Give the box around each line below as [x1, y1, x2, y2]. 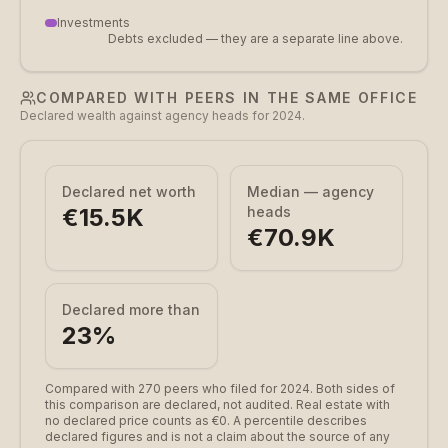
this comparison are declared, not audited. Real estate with [45, 397, 390, 412]
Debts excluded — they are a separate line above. [108, 31, 403, 46]
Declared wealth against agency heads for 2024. [20, 108, 305, 123]
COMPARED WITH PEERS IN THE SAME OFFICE [36, 89, 418, 106]
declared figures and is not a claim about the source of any [45, 429, 390, 444]
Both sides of [316, 381, 395, 396]
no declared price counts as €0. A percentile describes [45, 413, 367, 428]
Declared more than [62, 301, 200, 318]
